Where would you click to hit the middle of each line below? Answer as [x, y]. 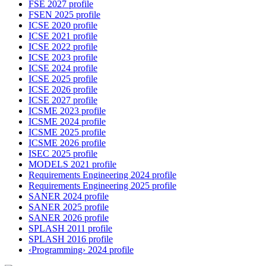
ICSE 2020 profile [63, 26]
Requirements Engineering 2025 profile [102, 186]
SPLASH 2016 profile [71, 239]
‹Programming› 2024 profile [81, 250]
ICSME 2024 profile [67, 122]
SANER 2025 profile [69, 207]
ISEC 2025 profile [63, 154]
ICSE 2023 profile [63, 58]
